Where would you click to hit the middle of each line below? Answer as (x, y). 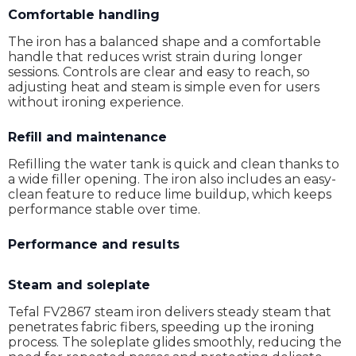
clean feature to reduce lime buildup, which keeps (170, 194)
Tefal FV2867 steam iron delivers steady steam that (170, 312)
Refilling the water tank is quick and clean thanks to (174, 164)
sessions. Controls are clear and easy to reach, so (159, 72)
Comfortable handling (84, 15)
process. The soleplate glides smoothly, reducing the (175, 342)
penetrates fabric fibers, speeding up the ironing (161, 327)
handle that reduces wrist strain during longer (155, 57)
